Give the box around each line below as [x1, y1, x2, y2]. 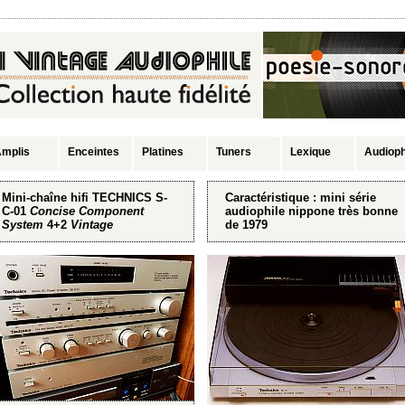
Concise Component [30, 203, 144, 218]
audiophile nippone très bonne [225, 203, 398, 218]
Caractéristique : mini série [225, 190, 376, 204]
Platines [142, 146, 184, 158]
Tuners [216, 146, 251, 158]
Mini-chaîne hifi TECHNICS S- [2, 190, 167, 204]
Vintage [71, 217, 113, 231]
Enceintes [68, 146, 119, 158]
